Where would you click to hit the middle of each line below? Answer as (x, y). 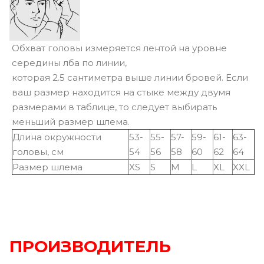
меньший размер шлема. (71, 121)
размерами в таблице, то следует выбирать (114, 107)
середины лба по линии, (69, 62)
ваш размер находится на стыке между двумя (121, 92)
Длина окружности (57, 137)
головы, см (38, 151)
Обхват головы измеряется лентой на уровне (119, 48)
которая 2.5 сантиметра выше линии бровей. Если (130, 77)
